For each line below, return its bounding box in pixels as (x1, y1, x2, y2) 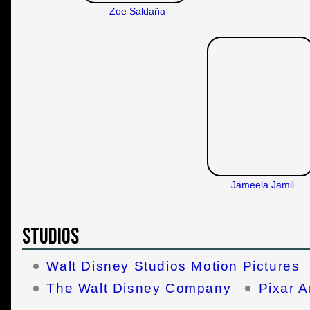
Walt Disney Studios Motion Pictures (46, 259, 300, 274)
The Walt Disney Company (46, 280, 232, 295)
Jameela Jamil (231, 179, 295, 190)
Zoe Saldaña (109, 6, 165, 17)
